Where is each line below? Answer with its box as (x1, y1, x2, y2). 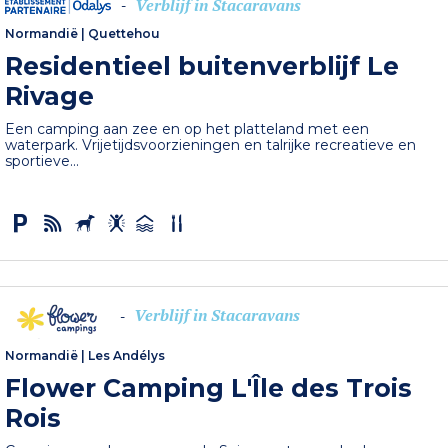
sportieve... (5, 152, 80, 171)
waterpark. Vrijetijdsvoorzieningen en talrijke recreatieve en (5, 136, 417, 155)
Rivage (5, 81, 95, 112)
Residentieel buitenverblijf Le (5, 51, 400, 82)
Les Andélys (88, 347, 166, 363)
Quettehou (88, 26, 161, 42)
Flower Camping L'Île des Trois (5, 372, 413, 403)
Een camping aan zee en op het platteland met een (5, 120, 370, 139)
